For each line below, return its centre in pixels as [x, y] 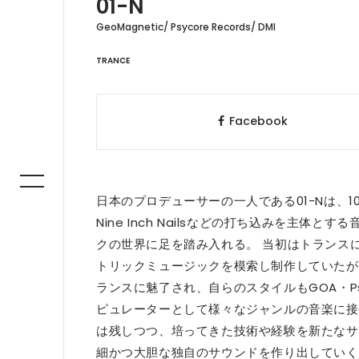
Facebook [258, 121]
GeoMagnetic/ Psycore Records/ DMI [186, 27]
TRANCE [113, 61]
